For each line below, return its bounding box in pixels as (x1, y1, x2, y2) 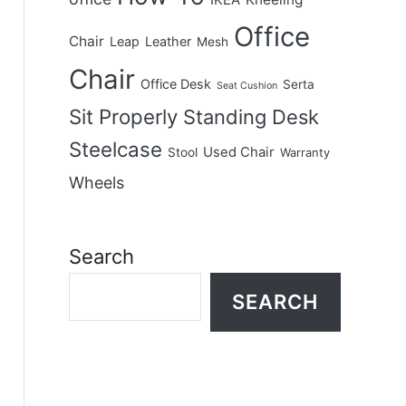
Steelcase (68, 137, 162, 161)
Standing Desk (182, 105, 319, 129)
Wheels (68, 173, 124, 192)
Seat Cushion (216, 80, 277, 92)
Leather (144, 34, 191, 49)
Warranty (279, 146, 330, 159)
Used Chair (202, 144, 275, 160)
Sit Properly (68, 104, 178, 129)
